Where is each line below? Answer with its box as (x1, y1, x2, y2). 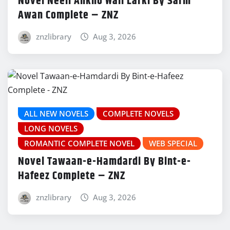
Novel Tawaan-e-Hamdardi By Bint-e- (18, 153, 191, 171)
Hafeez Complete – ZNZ (18, 167, 125, 185)
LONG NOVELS (24, 123, 78, 133)
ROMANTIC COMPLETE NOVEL (24, 138, 135, 148)
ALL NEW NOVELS (24, 108, 88, 119)
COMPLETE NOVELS (103, 108, 174, 119)
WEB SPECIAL (149, 138, 197, 148)
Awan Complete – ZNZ (18, 6, 119, 24)
